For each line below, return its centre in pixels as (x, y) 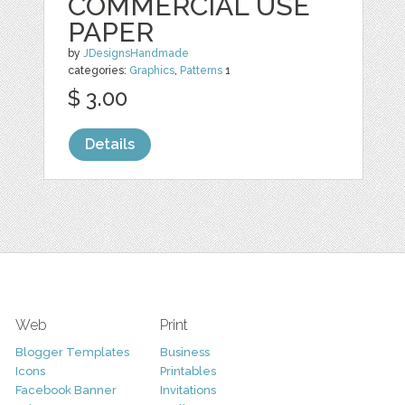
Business (184, 353)
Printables (188, 372)
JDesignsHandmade (137, 54)
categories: (99, 71)
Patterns (202, 71)
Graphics (152, 71)
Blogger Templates (72, 353)
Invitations (188, 391)
